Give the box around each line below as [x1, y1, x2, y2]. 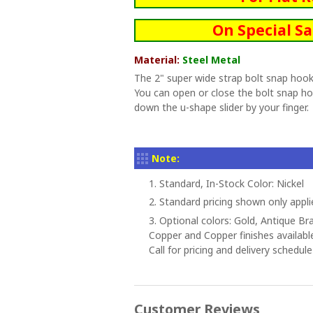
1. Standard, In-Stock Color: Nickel [149, 176, 304, 190]
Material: [134, 53, 182, 66]
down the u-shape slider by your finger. [134, 101, 309, 114]
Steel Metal [182, 53, 240, 66]
